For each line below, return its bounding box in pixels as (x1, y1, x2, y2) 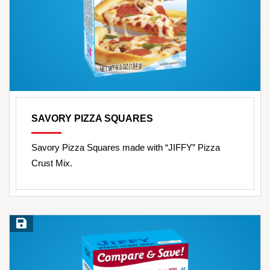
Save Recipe (14, 219, 58, 228)
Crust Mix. (31, 157, 72, 168)
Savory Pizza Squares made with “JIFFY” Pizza (31, 142, 220, 152)
